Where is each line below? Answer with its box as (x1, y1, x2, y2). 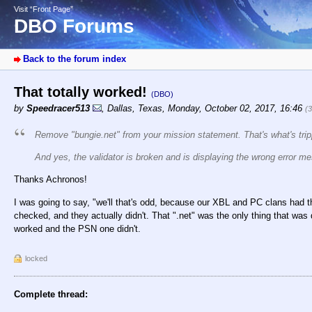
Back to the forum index (23, 54, 126, 65)
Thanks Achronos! (14, 174, 87, 185)
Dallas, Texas (107, 103, 162, 114)
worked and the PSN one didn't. (14, 223, 141, 234)
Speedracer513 (26, 103, 90, 114)
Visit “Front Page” (14, 5, 73, 13)
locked (25, 253, 47, 263)
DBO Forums (14, 15, 134, 38)
